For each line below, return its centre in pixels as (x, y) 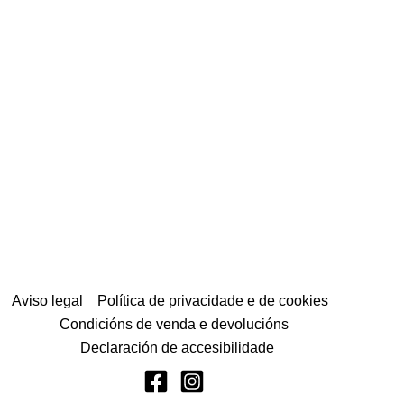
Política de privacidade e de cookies (213, 301)
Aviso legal (48, 301)
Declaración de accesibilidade (178, 348)
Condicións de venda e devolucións (174, 324)
